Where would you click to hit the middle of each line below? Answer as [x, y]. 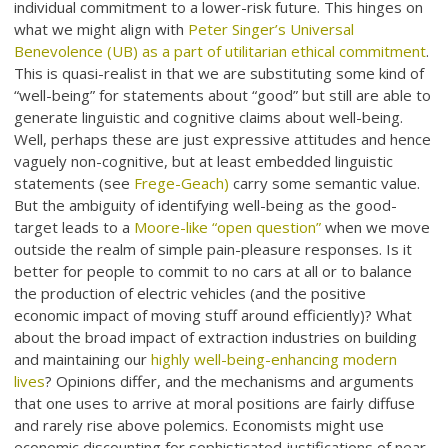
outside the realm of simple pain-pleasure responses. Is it [213, 249]
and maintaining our [83, 359]
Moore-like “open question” [228, 227]
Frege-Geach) [182, 183]
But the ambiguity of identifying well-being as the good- [206, 205]
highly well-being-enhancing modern [274, 359]
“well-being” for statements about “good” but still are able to [223, 95]
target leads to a [74, 227]
